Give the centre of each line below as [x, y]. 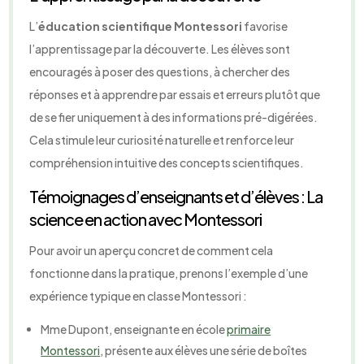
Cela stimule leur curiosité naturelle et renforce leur [162, 140]
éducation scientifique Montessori [141, 26]
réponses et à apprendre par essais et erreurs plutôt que [175, 95]
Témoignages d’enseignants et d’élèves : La [176, 197]
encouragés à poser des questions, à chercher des [160, 72]
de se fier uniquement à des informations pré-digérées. [174, 117]
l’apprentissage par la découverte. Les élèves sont [160, 49]
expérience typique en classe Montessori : [139, 296]
